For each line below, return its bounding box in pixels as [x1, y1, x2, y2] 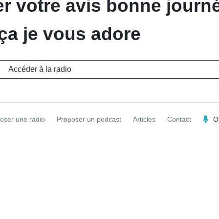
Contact [167, 115, 191, 123]
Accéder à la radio [8, 65, 71, 73]
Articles [133, 115, 155, 123]
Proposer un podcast [57, 115, 121, 123]
